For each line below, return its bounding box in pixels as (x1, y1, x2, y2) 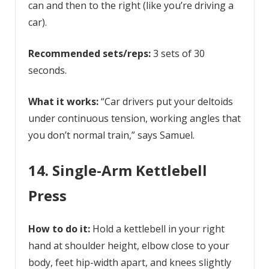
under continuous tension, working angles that (28, 112, 241, 125)
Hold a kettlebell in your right (89, 222, 225, 236)
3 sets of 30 (150, 47, 205, 61)
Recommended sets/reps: (28, 47, 151, 61)
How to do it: (28, 222, 90, 236)
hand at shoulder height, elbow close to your (28, 239, 229, 253)
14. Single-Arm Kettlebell (28, 160, 207, 181)
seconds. (28, 64, 67, 77)
